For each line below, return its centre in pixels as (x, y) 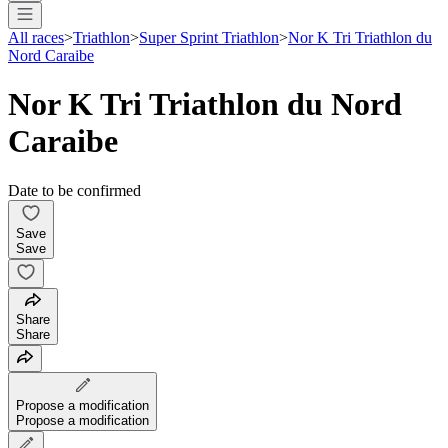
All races (36, 37)
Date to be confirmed (74, 190)
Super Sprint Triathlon (209, 37)
